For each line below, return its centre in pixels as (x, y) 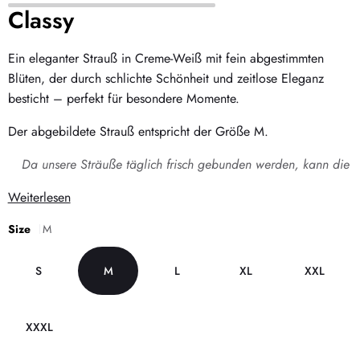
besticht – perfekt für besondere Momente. (123, 99)
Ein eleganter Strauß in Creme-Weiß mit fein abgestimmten (166, 59)
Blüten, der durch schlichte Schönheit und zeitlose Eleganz (166, 79)
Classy (41, 20)
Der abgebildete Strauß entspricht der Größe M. (138, 132)
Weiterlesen (39, 198)
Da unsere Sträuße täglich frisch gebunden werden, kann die (185, 165)
